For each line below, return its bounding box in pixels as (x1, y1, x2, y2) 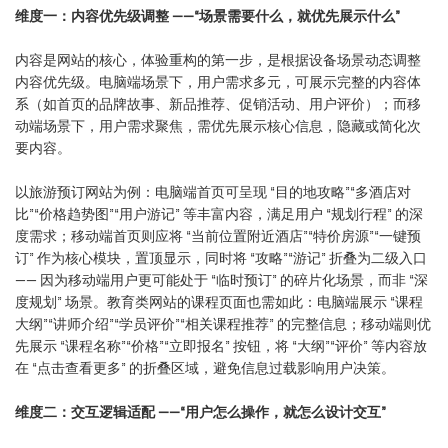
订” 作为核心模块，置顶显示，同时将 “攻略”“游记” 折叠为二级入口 (15, 247, 427, 267)
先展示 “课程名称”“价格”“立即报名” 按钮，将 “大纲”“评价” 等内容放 (15, 335, 427, 355)
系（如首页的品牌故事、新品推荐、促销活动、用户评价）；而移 (15, 93, 421, 113)
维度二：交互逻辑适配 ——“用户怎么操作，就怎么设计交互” (15, 401, 386, 421)
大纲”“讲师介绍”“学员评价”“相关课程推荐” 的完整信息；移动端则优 (15, 313, 431, 333)
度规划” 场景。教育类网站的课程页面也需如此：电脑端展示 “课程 (15, 291, 423, 311)
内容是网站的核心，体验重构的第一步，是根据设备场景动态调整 (15, 49, 421, 69)
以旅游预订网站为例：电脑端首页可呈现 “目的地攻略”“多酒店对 (15, 181, 411, 201)
